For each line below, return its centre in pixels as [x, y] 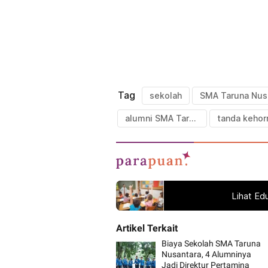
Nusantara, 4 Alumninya [207, 255]
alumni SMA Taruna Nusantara [193, 118]
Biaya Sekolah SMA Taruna [211, 244]
